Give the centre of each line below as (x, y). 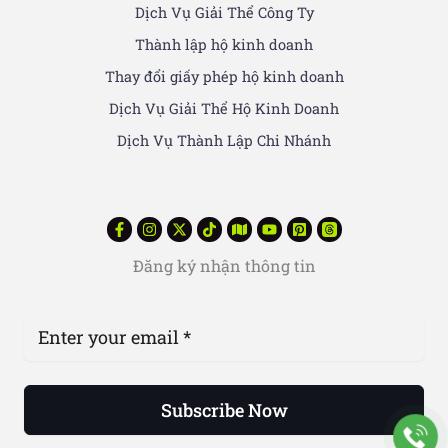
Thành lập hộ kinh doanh (224, 44)
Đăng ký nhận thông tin (224, 266)
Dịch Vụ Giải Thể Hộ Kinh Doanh (224, 108)
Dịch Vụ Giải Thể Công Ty (224, 12)
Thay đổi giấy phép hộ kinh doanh (224, 76)
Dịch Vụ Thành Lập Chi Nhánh (224, 140)
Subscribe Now (224, 409)
